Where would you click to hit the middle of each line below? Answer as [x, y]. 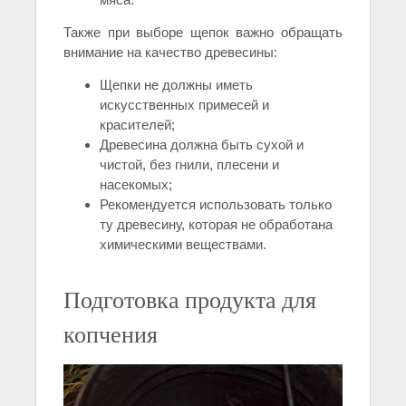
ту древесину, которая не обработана [216, 224]
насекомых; [136, 184]
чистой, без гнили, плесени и [189, 164]
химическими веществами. [183, 244]
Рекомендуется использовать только [216, 204]
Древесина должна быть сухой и [202, 144]
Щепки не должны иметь [176, 84]
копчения [111, 333]
